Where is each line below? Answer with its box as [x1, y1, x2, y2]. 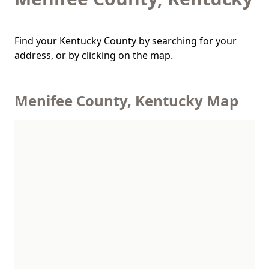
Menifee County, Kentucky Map [14, 91, 238, 110]
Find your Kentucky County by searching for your [14, 34, 237, 47]
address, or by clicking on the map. [14, 49, 173, 62]
